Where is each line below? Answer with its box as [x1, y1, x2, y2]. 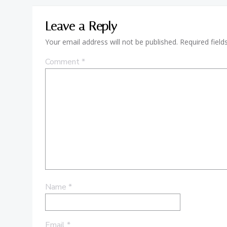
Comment [45, 56, 82, 67]
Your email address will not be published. [45, 37, 178, 47]
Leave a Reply [45, 19, 117, 33]
